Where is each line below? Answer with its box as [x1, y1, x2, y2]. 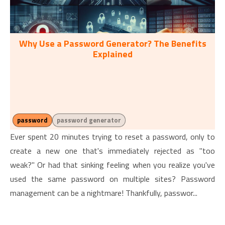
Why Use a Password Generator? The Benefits [19, 37, 206, 50]
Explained [92, 47, 133, 61]
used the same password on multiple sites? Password [10, 173, 215, 185]
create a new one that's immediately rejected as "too [10, 145, 215, 157]
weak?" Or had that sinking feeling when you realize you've [10, 159, 215, 171]
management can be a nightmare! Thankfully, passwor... [10, 187, 197, 199]
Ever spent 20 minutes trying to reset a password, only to [10, 131, 215, 143]
